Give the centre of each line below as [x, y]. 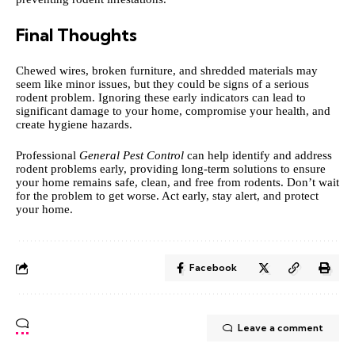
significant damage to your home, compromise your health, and [173, 111]
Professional [48, 156]
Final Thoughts [76, 35]
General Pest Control [132, 156]
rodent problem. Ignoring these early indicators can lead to [161, 97]
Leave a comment [281, 328]
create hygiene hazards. [74, 124]
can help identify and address [258, 156]
